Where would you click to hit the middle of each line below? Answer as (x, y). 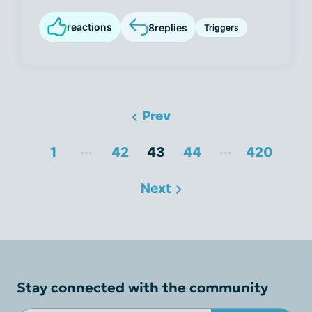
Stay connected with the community (142, 288)
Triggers (221, 27)
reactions (89, 27)
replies (171, 27)
